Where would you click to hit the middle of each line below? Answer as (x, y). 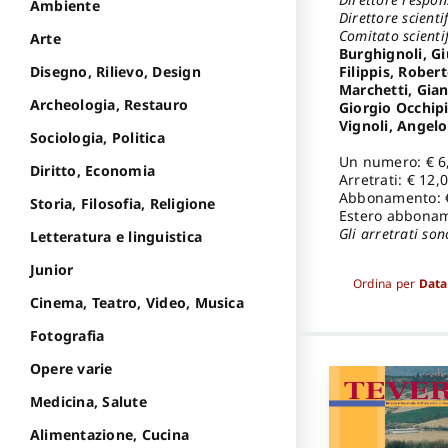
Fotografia (67, 336)
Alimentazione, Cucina (110, 435)
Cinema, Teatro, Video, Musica (137, 303)
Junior (52, 270)
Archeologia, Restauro (109, 105)
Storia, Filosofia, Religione (123, 204)
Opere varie (71, 369)
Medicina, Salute (88, 402)
